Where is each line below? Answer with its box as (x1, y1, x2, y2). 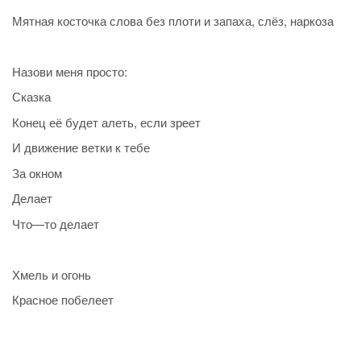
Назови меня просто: (12, 62, 127, 80)
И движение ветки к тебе (12, 139, 150, 156)
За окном (12, 164, 62, 181)
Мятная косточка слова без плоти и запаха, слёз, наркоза (12, 11, 334, 29)
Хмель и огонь (12, 265, 91, 283)
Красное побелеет (12, 291, 114, 309)
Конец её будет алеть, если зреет (12, 113, 201, 131)
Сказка (12, 88, 51, 106)
